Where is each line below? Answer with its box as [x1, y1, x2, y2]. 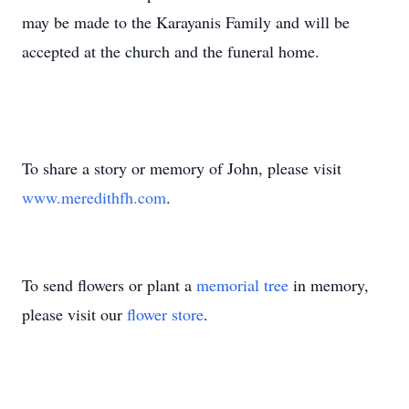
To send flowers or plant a [22, 274, 196, 296]
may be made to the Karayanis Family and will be [22, 11, 350, 33]
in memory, [288, 274, 369, 296]
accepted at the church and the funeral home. [22, 40, 320, 62]
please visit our [22, 303, 127, 325]
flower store [127, 303, 204, 325]
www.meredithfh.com [22, 186, 166, 208]
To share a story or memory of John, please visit [22, 157, 341, 179]
